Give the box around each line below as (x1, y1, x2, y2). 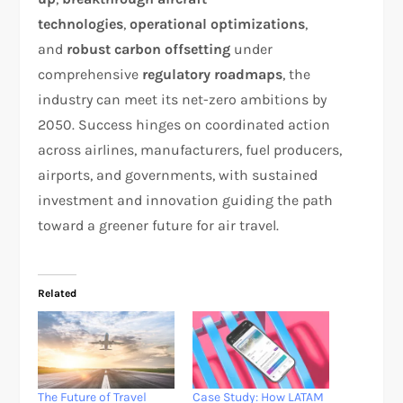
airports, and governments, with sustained (38, 166, 318, 184)
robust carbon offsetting (67, 40, 231, 58)
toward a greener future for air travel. (38, 216, 280, 234)
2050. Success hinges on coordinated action (38, 115, 331, 133)
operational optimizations (130, 14, 306, 32)
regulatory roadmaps (142, 65, 283, 83)
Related (38, 286, 77, 300)
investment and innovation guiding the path (38, 191, 334, 209)
